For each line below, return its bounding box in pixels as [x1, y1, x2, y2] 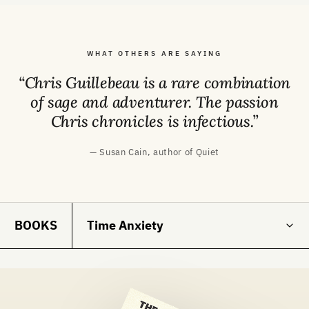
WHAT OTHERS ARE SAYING [87, 48, 222, 58]
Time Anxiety [87, 217, 163, 233]
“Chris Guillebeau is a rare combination [18, 72, 291, 92]
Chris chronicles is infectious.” [50, 110, 259, 131]
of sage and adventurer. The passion [30, 91, 279, 112]
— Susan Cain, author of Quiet [89, 145, 220, 158]
